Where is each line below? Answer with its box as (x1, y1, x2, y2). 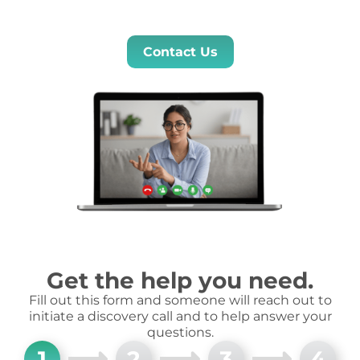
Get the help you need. (47, 267, 313, 295)
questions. (146, 325, 214, 341)
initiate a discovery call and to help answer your (28, 309, 332, 325)
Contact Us (142, 44, 218, 60)
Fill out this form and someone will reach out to (28, 292, 332, 309)
